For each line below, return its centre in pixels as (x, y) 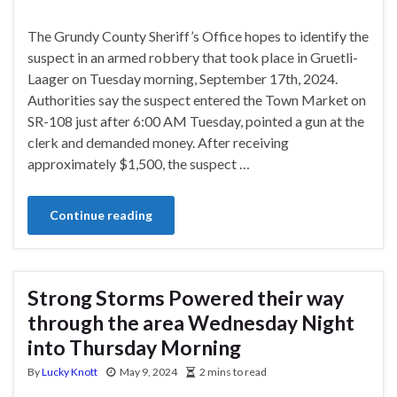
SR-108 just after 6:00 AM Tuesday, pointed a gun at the (196, 121)
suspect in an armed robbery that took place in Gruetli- (193, 57)
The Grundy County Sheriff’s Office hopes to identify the (198, 35)
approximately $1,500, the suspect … (139, 163)
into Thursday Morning (134, 347)
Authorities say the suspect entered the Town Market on (197, 99)
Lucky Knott (70, 371)
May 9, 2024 (148, 371)
